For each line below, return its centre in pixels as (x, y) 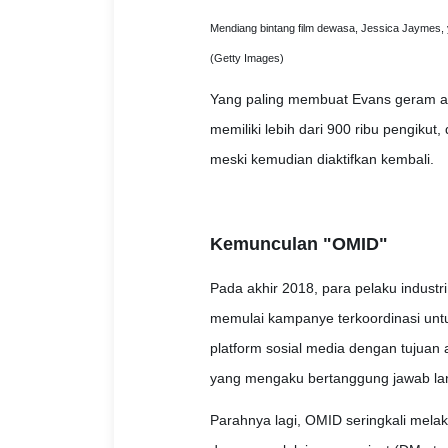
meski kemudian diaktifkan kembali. (321, 159)
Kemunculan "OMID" (298, 244)
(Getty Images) (246, 58)
